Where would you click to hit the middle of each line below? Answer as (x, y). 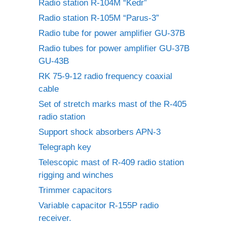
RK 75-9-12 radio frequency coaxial (105, 76)
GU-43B (54, 61)
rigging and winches (76, 175)
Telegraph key (65, 147)
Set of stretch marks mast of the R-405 (112, 104)
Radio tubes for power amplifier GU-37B (114, 48)
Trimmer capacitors (75, 190)
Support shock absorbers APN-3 (100, 132)
